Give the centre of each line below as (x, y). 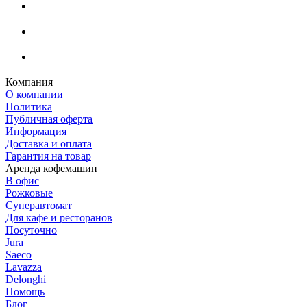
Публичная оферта (49, 119)
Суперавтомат (39, 205)
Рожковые (29, 193)
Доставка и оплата (49, 143)
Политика (29, 106)
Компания (29, 82)
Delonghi (26, 279)
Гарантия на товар (48, 156)
